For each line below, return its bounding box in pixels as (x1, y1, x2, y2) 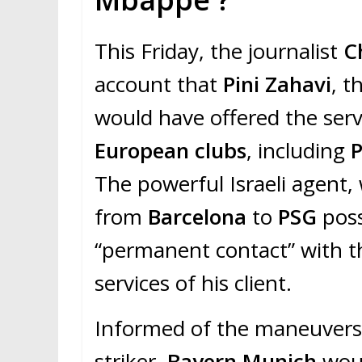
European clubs (95, 136, 246, 166)
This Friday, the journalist (95, 36, 343, 66)
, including (246, 136, 351, 166)
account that (95, 69, 223, 99)
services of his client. (95, 268, 292, 298)
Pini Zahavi (223, 69, 331, 99)
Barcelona (148, 202, 252, 232)
